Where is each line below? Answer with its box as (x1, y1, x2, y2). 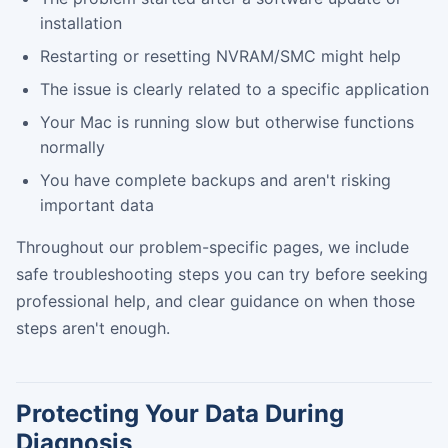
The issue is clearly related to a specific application (40, 78, 429, 99)
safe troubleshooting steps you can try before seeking (16, 263, 428, 284)
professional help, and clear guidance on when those (16, 290, 415, 311)
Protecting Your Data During (16, 398, 344, 428)
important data (40, 194, 154, 215)
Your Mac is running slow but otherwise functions (40, 111, 414, 132)
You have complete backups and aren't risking (40, 169, 391, 190)
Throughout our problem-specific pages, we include (16, 236, 409, 257)
